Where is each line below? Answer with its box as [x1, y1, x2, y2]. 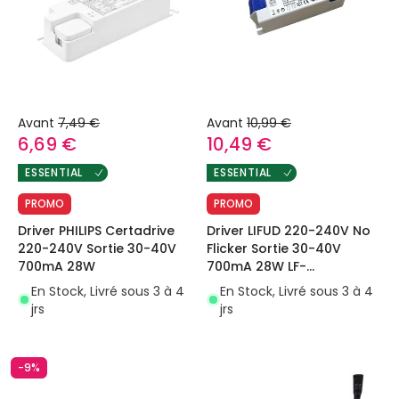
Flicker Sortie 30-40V [207, 239, 341, 257]
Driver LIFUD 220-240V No [207, 221, 370, 240]
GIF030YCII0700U [207, 274, 316, 293]
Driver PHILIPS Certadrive [18, 221, 175, 240]
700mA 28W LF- [207, 256, 306, 275]
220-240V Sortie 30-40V [18, 239, 176, 257]
